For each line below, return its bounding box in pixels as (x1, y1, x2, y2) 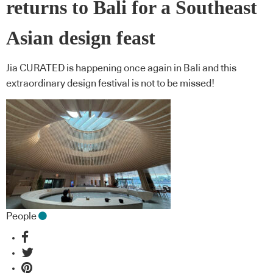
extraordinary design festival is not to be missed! (6, 79, 214, 89)
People (6, 211, 37, 221)
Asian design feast (6, 27, 155, 49)
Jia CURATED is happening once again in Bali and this (6, 63, 236, 74)
